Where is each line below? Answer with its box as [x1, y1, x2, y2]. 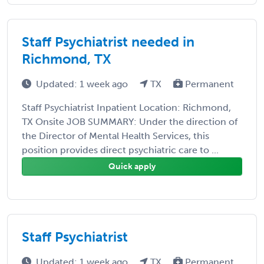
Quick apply [108, 161, 156, 171]
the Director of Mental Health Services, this [22, 130, 209, 141]
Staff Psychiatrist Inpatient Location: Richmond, [22, 101, 231, 113]
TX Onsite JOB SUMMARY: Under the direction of [22, 115, 237, 127]
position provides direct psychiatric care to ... [22, 144, 219, 156]
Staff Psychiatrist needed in [22, 33, 194, 50]
